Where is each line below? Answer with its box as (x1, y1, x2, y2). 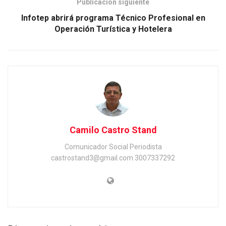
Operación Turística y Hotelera (54, 24, 172, 34)
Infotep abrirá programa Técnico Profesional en (21, 13, 205, 23)
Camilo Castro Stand (69, 124, 157, 135)
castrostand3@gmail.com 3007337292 (51, 153, 175, 162)
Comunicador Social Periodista (64, 142, 162, 151)
